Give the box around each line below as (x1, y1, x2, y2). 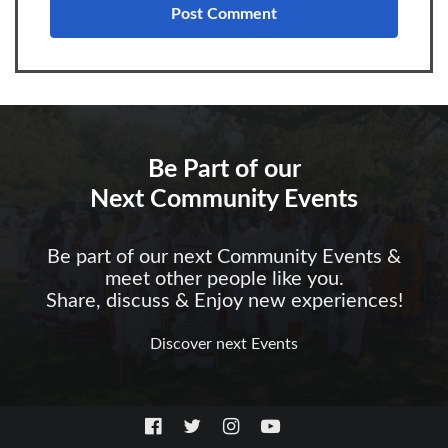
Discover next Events (150, 335, 298, 352)
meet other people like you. (104, 268, 344, 289)
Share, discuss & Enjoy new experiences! (45, 290, 403, 311)
